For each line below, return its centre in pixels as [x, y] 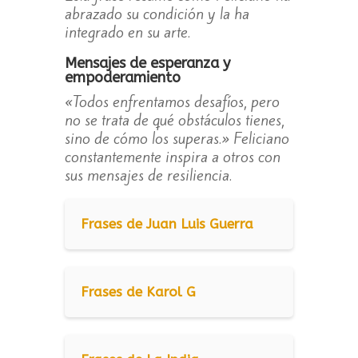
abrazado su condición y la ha [157, 14]
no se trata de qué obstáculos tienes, [174, 120]
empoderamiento [122, 78]
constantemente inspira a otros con [172, 157]
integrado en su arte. [127, 32]
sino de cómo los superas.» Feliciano [177, 139]
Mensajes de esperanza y [147, 64]
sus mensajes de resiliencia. [148, 175]
